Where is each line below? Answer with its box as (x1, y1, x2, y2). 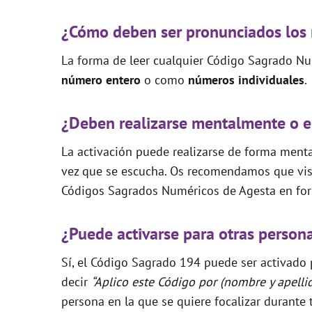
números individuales (188, 71, 304, 88)
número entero (61, 71, 144, 88)
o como (144, 71, 188, 88)
